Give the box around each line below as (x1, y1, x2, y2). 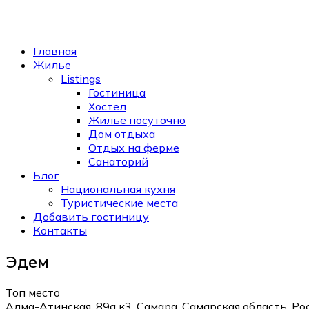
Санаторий (88, 154, 148, 168)
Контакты (33, 223, 87, 237)
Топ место (6, 285, 60, 299)
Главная (33, 44, 77, 58)
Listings (61, 72, 101, 86)
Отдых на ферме (88, 141, 179, 154)
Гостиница (88, 86, 146, 99)
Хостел (88, 99, 126, 113)
